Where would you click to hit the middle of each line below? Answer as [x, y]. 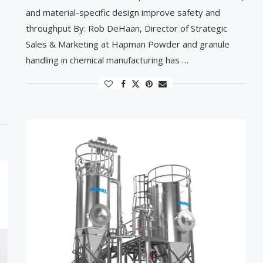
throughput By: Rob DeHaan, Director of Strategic [126, 28]
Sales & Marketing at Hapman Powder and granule [127, 44]
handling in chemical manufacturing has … [107, 60]
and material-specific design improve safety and [123, 13]
